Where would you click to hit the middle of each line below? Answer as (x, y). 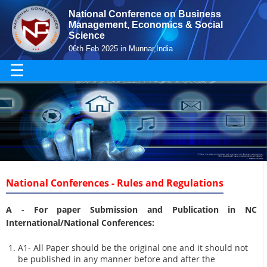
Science (87, 35)
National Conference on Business (145, 14)
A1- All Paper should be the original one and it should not (133, 247)
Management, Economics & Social (146, 25)
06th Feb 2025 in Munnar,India (121, 49)
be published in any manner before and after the (117, 259)
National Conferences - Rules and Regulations (115, 183)
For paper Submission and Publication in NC (145, 210)
